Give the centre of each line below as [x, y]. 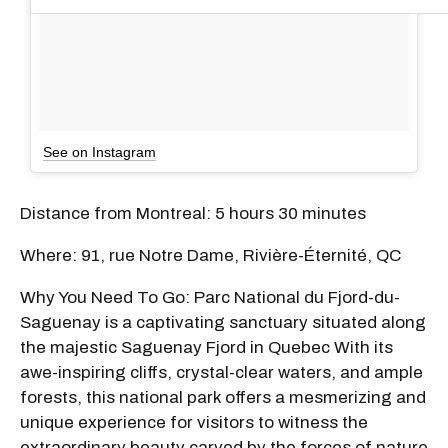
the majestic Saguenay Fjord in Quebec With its [206, 347]
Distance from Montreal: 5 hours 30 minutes [193, 213]
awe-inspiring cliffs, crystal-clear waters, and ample [221, 372]
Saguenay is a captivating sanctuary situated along [223, 322]
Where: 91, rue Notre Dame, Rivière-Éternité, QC [210, 255]
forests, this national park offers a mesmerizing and [223, 397]
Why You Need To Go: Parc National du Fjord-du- [210, 297]
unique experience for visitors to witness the [194, 422]
